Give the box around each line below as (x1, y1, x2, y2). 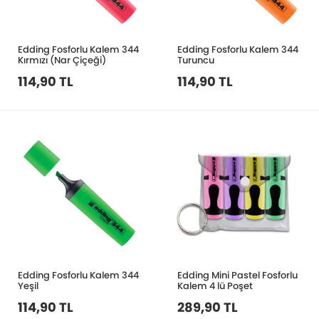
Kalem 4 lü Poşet (177, 278, 253, 293)
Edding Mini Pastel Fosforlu (177, 268, 298, 282)
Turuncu (177, 53, 214, 68)
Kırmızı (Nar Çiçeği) (18, 53, 106, 68)
